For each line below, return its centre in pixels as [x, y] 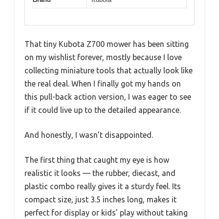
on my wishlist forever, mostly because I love [103, 57]
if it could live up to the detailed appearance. [103, 110]
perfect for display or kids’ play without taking [106, 213]
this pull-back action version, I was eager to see [108, 97]
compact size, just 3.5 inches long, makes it [100, 200]
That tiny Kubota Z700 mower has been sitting [107, 44]
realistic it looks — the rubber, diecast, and [100, 173]
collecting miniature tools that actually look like [109, 71]
